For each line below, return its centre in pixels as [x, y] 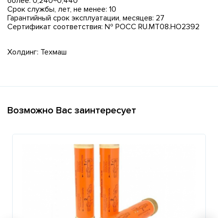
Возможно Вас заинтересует [72, 110]
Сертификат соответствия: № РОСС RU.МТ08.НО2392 [103, 27]
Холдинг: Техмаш [37, 52]
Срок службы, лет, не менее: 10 [62, 9]
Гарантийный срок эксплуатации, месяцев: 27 [86, 18]
